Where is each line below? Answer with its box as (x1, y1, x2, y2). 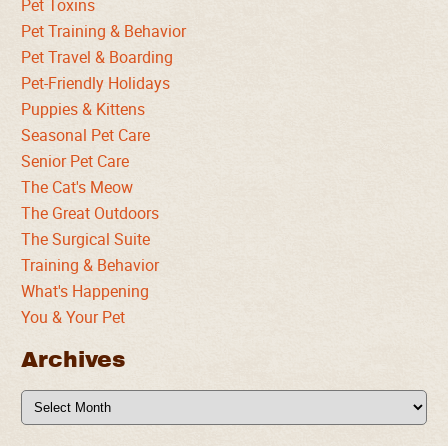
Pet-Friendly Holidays (21, 72, 171, 94)
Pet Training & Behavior (21, 20, 187, 42)
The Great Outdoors (21, 202, 160, 224)
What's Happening (21, 280, 150, 302)
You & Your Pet (21, 306, 126, 328)
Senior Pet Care (21, 150, 130, 172)
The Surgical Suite (21, 228, 151, 250)
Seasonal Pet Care (21, 124, 151, 146)
